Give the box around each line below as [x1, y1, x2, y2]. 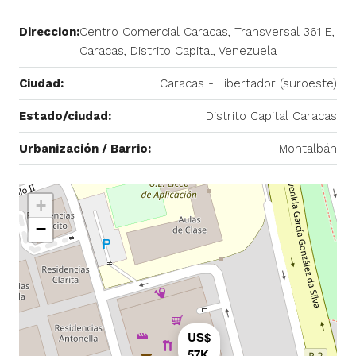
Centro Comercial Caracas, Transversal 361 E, [79, 24, 335, 39]
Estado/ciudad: [19, 108, 111, 123]
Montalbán [279, 141, 337, 156]
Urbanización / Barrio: [19, 141, 151, 156]
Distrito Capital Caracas [206, 108, 337, 123]
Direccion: [19, 24, 79, 39]
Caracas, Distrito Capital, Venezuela [79, 43, 277, 58]
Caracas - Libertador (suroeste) [160, 75, 337, 91]
